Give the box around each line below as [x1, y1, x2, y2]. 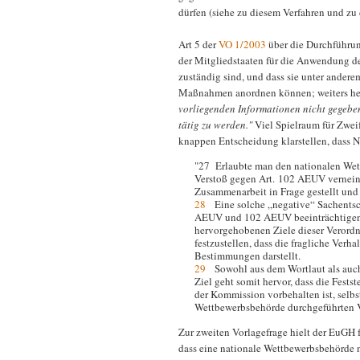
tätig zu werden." [178, 117, 252, 133]
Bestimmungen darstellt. [194, 248, 301, 264]
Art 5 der [178, 37, 219, 52]
